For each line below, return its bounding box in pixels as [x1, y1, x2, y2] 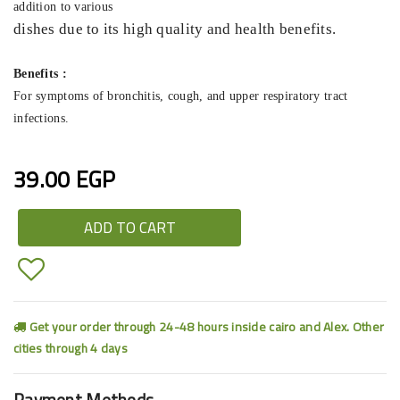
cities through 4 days [13, 336, 128, 360]
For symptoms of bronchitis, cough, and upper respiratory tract [13, 88, 348, 103]
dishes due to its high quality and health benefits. [13, 20, 337, 37]
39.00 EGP [13, 157, 116, 200]
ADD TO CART [83, 212, 176, 242]
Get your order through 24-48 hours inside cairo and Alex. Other [26, 314, 385, 338]
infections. [13, 111, 70, 125]
